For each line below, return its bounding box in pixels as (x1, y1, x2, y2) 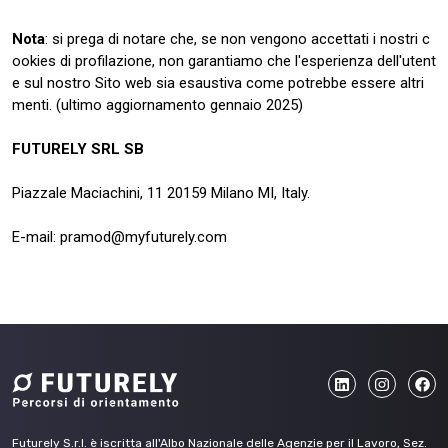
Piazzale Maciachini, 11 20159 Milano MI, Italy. (12, 184, 310, 202)
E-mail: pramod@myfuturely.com (12, 228, 227, 246)
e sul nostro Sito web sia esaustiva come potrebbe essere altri (12, 74, 424, 92)
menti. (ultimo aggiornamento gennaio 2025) (12, 96, 303, 114)
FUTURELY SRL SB (12, 140, 144, 158)
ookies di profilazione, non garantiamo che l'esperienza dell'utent (12, 52, 436, 70)
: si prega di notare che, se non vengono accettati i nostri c (45, 30, 430, 48)
